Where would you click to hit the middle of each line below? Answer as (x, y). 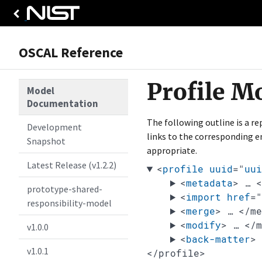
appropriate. (172, 150)
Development (55, 127)
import (204, 197)
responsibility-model (70, 203)
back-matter (218, 239)
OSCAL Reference (71, 52)
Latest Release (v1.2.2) (72, 165)
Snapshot (46, 141)
